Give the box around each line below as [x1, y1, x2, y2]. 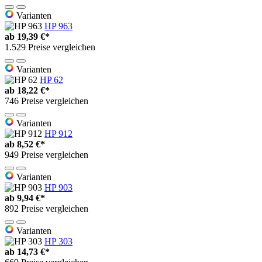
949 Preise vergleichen [5, 149, 88, 160]
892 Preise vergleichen [5, 203, 88, 213]
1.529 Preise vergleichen [5, 42, 95, 52]
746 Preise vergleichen [5, 95, 88, 106]
